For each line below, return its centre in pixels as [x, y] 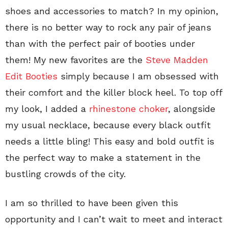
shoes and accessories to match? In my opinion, [112, 11]
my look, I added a [47, 108]
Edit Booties [31, 76]
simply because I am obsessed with [138, 76]
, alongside [192, 108]
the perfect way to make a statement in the [103, 157]
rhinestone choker [129, 108]
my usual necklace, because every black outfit [108, 125]
